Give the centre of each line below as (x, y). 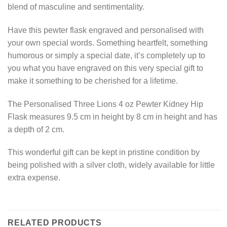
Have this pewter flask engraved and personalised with (106, 30)
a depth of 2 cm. (36, 129)
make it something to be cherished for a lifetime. (93, 81)
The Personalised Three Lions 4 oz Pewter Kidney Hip (105, 104)
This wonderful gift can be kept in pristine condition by (104, 153)
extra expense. (34, 178)
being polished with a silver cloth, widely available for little (111, 165)
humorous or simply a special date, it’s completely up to (106, 55)
